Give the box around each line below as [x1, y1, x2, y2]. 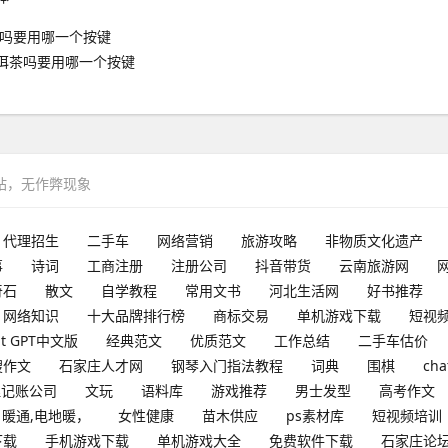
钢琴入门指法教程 [171, 356, 283, 376]
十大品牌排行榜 [87, 306, 185, 326]
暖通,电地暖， [2, 406, 90, 426]
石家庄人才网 [59, 356, 143, 376]
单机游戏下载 [297, 306, 381, 326]
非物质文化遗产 [325, 231, 423, 251]
